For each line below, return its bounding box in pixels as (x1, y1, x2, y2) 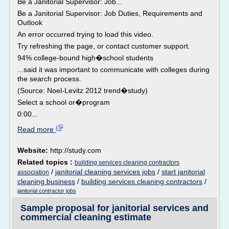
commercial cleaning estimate (20, 212, 151, 222)
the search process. (17, 75, 81, 83)
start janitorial (162, 168, 205, 176)
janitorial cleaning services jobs (55, 168, 155, 176)
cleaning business (17, 177, 75, 186)
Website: (17, 146, 50, 154)
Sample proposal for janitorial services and (20, 203, 209, 213)
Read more (17, 125, 56, 133)
